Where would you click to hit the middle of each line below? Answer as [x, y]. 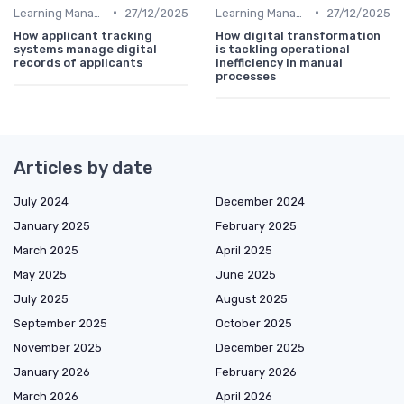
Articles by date [83, 167]
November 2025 [58, 347]
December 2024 [260, 201]
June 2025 [246, 274]
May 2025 [40, 274]
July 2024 [41, 201]
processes [246, 76]
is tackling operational [283, 49]
